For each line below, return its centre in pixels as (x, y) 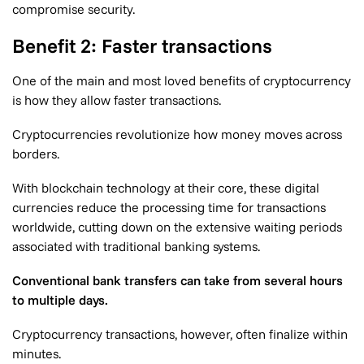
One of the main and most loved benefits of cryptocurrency (182, 80)
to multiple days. (60, 300)
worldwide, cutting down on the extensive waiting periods (177, 227)
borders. (36, 154)
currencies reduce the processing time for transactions (169, 207)
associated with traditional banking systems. (136, 246)
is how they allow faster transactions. (117, 100)
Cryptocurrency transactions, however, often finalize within (180, 334)
